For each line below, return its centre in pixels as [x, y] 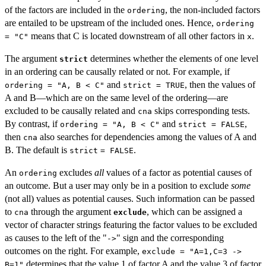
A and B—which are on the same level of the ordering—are [116, 98]
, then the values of [220, 85]
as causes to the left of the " [56, 238]
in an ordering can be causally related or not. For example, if [117, 72]
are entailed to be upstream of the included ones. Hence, [110, 23]
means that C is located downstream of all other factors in [138, 36]
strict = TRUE [154, 85]
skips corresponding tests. [201, 111]
